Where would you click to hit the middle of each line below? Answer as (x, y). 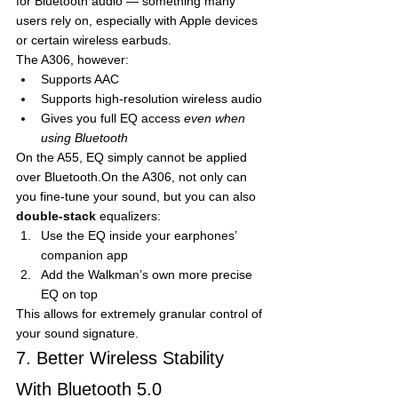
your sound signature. (77, 333)
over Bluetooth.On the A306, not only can (133, 176)
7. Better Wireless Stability (123, 358)
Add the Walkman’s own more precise (148, 274)
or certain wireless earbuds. (94, 40)
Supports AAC (80, 79)
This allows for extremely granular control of (141, 313)
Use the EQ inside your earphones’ (140, 235)
